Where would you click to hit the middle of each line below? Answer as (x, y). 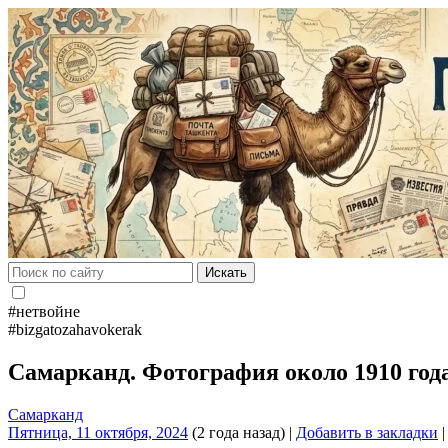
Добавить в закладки (367, 432)
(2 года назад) (236, 432)
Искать (226, 272)
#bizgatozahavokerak (75, 329)
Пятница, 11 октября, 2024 (98, 432)
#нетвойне (44, 311)
